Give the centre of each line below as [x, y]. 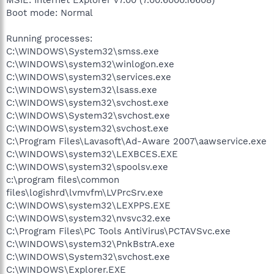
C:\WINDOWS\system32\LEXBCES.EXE [92, 154]
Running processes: [49, 38]
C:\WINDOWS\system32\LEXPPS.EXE [88, 205]
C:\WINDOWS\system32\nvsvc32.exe [88, 218]
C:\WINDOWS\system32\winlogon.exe [90, 64]
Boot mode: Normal [50, 13]
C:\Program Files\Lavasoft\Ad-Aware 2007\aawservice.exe [136, 141]
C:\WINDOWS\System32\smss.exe [83, 51]
